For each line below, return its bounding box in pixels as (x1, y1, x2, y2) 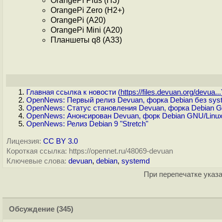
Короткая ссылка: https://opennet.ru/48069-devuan (6, 147, 173, 155)
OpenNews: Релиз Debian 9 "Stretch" (26, 120, 148, 128)
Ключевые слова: (6, 157, 66, 165)
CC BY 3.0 (43, 137, 78, 145)
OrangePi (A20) (51, 16, 106, 25)
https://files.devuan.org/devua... (120, 88, 221, 96)
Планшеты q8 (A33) (51, 36, 122, 45)
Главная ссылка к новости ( (26, 88, 120, 96)
